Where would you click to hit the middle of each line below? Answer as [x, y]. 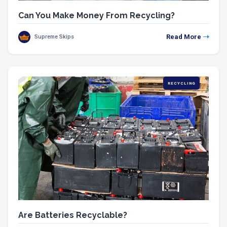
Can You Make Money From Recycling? [97, 15]
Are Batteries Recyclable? [73, 215]
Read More [184, 36]
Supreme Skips [54, 36]
